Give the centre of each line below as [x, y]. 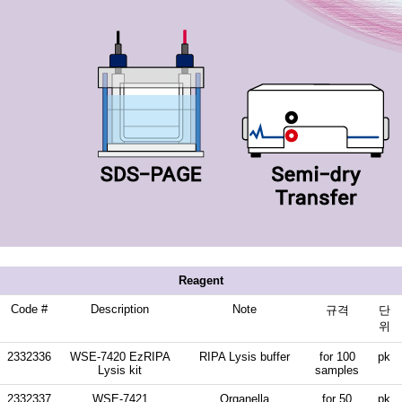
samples [337, 370]
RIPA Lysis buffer [245, 356]
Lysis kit [120, 370]
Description [120, 309]
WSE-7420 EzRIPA [120, 356]
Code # [29, 309]
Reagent [201, 280]
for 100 [337, 356]
